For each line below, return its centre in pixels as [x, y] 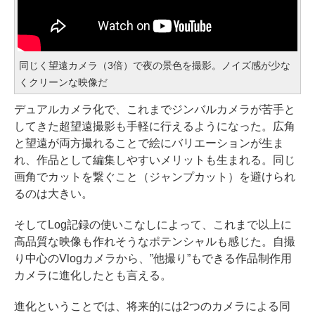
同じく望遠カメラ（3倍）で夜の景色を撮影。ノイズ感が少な [155, 66]
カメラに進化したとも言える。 [93, 276]
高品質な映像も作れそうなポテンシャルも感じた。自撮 [155, 242]
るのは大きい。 [53, 194]
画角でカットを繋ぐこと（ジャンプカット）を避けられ [155, 177]
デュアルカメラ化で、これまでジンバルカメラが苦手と [155, 110]
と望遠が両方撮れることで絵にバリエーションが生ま [149, 143]
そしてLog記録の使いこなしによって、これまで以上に [153, 225]
